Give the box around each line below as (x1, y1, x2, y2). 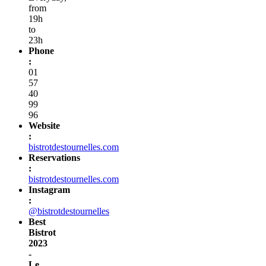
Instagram (28, 184, 70, 195)
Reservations (28, 152, 80, 163)
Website (28, 120, 60, 131)
